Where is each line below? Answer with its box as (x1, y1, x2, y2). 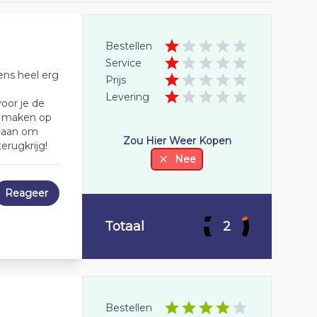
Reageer (5, 187, 48, 200)
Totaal (105, 219, 144, 234)
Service (105, 57, 142, 69)
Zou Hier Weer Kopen (122, 134, 231, 147)
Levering (105, 91, 149, 103)
